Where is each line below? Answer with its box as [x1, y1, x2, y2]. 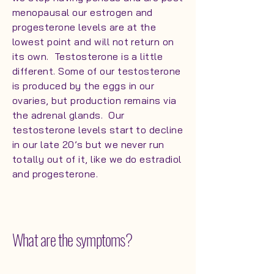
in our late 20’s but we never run [12, 138, 165, 150]
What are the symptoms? [12, 228, 132, 251]
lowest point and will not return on [12, 35, 174, 48]
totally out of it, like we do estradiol [12, 153, 182, 165]
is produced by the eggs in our [12, 80, 155, 92]
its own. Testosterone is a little [12, 50, 163, 62]
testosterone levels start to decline [12, 124, 183, 136]
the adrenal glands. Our [12, 109, 125, 121]
